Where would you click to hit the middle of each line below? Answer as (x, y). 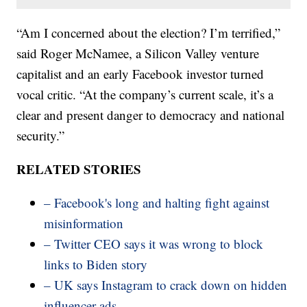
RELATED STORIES (79, 169)
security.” (41, 136)
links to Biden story (96, 265)
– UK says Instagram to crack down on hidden (166, 285)
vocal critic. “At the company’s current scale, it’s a (145, 95)
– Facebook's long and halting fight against (157, 203)
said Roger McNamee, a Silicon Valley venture (138, 53)
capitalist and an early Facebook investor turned (140, 74)
